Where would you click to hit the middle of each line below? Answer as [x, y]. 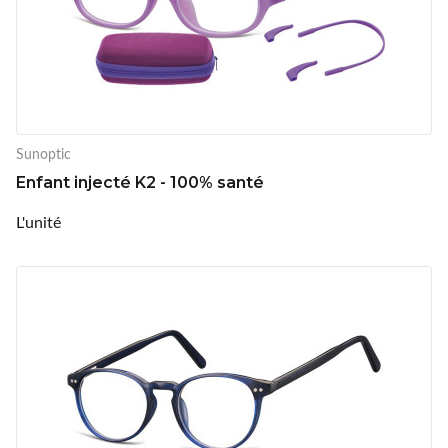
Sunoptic [43, 153]
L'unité [38, 221]
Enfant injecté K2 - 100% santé [140, 182]
